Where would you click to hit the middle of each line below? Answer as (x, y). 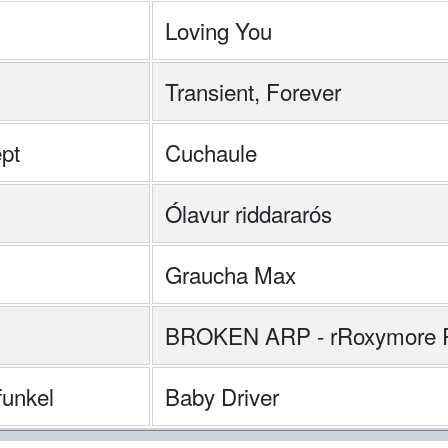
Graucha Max (230, 274)
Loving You (218, 30)
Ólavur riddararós (248, 213)
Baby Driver (222, 396)
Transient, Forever (253, 91)
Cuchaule (211, 152)
